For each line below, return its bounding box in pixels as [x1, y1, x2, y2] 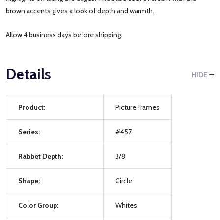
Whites [115, 200, 137, 210]
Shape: [18, 176, 40, 185]
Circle [115, 176, 132, 185]
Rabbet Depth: [18, 151, 63, 161]
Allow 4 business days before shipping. [6, 30, 122, 39]
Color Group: [18, 200, 58, 210]
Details [6, 64, 51, 83]
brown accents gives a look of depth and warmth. [6, 6, 157, 15]
